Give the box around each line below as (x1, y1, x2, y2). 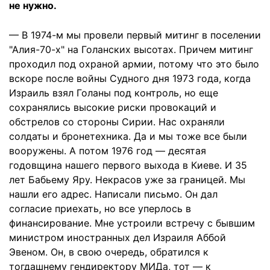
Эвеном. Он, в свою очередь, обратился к (9, 245, 209, 258)
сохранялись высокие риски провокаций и (9, 101, 216, 113)
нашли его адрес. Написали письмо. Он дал (9, 187, 218, 200)
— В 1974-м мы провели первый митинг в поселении (9, 28, 261, 41)
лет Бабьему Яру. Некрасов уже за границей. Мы (9, 173, 245, 186)
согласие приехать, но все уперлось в (9, 202, 191, 215)
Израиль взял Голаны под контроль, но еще (9, 86, 218, 99)
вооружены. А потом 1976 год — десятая (9, 144, 206, 157)
